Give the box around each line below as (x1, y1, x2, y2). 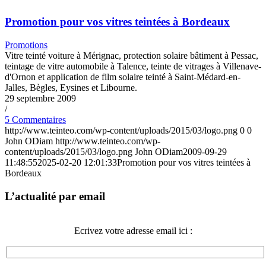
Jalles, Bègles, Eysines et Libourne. (5, 83, 137, 93)
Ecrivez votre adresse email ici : (74, 225, 192, 236)
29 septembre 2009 (5, 93, 76, 104)
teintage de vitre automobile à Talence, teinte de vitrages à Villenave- (5, 61, 261, 72)
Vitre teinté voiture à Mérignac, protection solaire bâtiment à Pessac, (5, 50, 258, 61)
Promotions (5, 40, 47, 50)
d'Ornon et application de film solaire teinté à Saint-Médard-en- (5, 72, 240, 83)
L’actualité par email (5, 189, 105, 202)
